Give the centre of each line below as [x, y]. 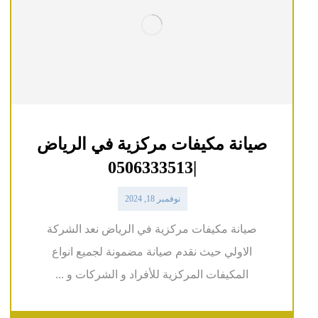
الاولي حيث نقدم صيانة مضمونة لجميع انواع [152, 252]
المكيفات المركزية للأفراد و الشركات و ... [152, 275]
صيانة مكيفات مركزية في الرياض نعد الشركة [152, 229]
